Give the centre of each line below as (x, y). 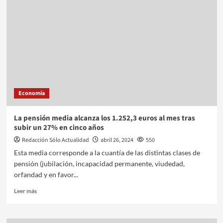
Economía (31, 93)
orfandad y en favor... (46, 174)
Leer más (25, 191)
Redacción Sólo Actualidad (55, 140)
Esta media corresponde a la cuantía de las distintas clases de (107, 152)
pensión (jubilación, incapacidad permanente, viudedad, (99, 163)
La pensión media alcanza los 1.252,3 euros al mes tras (104, 118)
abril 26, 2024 (117, 140)
